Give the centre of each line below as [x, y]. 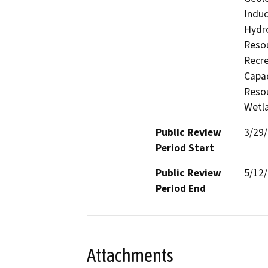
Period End [181, 188]
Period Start [185, 147]
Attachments [130, 256]
